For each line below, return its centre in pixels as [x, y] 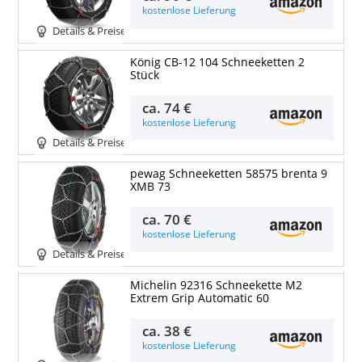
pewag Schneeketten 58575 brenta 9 [228, 174]
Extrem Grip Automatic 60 [199, 299]
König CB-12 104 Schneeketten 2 [217, 63]
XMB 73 [150, 187]
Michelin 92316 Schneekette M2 [216, 286]
